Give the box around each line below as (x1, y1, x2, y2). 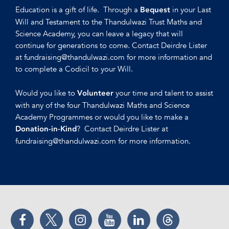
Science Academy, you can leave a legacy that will (15, 28, 183, 38)
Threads (173, 208, 195, 216)
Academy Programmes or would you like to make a (15, 111, 189, 122)
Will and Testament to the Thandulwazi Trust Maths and (15, 16, 202, 27)
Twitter (57, 208, 75, 216)
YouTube (114, 208, 138, 216)
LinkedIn (144, 208, 167, 216)
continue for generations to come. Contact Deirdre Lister (15, 40, 207, 50)
